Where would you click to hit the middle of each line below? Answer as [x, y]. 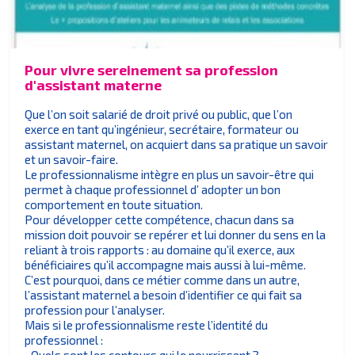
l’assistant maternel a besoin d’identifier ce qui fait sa [164, 294]
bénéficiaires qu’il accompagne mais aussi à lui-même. [166, 264]
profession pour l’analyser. [95, 309]
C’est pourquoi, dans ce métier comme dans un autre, [162, 279]
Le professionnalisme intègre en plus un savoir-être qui [170, 174]
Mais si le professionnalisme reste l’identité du [147, 324]
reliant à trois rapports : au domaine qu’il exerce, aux [160, 249]
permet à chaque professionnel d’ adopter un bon [153, 189]
